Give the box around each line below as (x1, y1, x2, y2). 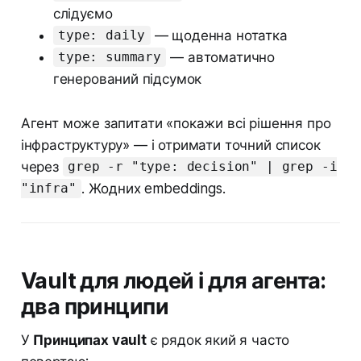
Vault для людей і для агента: (20, 267, 326, 294)
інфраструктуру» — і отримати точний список (20, 136, 321, 153)
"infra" (20, 180, 77, 197)
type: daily (58, 27, 146, 44)
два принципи (20, 293, 169, 320)
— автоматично (166, 48, 276, 65)
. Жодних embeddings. (81, 180, 226, 197)
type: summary (58, 49, 161, 65)
